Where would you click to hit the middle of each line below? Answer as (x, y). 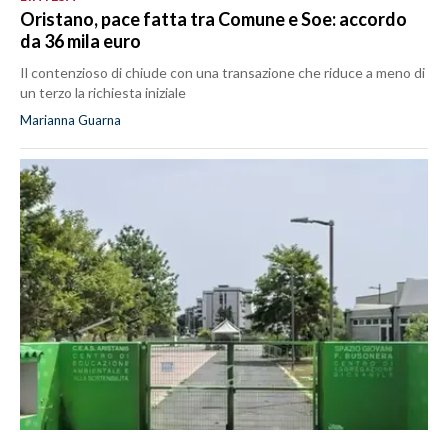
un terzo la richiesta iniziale (103, 92)
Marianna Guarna (70, 119)
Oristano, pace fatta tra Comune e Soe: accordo (213, 18)
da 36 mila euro (80, 40)
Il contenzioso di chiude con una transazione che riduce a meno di (222, 72)
